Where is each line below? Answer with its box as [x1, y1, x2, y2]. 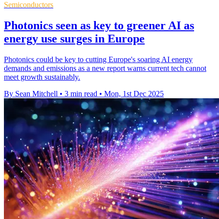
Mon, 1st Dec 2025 [104, 89, 164, 98]
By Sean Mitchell [4, 89, 58, 98]
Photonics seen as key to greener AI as [4, 19, 194, 32]
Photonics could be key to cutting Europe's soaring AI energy [4, 55, 193, 64]
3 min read [65, 89, 97, 98]
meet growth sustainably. [4, 72, 80, 81]
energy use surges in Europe [4, 32, 145, 45]
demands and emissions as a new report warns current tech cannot [4, 64, 206, 72]
